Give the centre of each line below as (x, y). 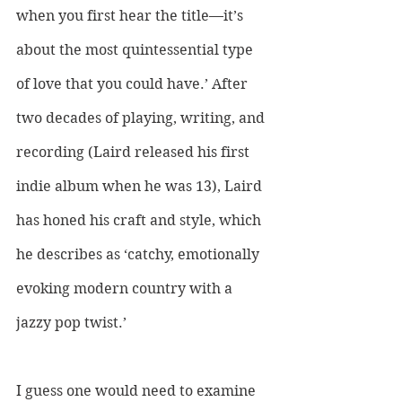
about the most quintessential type (136, 50)
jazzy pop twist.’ (73, 323)
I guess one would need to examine (138, 391)
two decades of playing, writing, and (142, 118)
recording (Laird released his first (135, 153)
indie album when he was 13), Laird (141, 187)
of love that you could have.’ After (134, 84)
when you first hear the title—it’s (131, 16)
